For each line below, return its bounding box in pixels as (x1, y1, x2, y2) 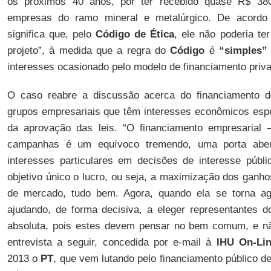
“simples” (218, 45, 267, 56)
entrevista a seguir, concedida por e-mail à (7, 237, 217, 248)
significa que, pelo (7, 28, 96, 40)
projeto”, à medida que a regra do (7, 45, 171, 56)
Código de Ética (96, 28, 175, 40)
